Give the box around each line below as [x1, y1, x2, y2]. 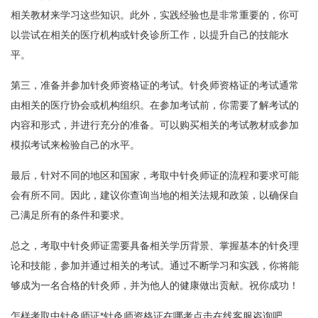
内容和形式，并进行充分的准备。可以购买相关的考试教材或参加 [11, 119, 299, 131]
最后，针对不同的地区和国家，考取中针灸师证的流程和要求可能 [11, 170, 299, 181]
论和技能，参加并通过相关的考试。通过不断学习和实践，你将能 [11, 260, 299, 271]
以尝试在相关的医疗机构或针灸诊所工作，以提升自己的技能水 [11, 29, 289, 40]
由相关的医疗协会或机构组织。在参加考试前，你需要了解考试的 [11, 99, 299, 111]
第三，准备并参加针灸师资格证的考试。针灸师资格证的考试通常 [11, 79, 299, 91]
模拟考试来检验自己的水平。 [11, 139, 140, 150]
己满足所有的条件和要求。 [11, 209, 130, 221]
